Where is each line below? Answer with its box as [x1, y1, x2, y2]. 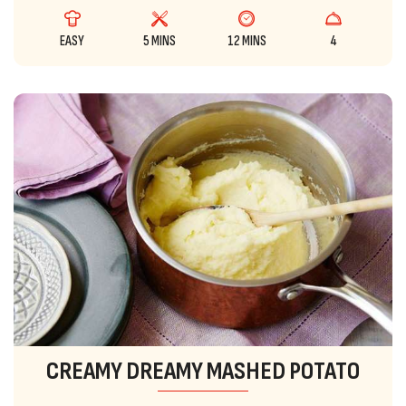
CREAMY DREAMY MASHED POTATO [46, 355, 360, 386]
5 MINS [142, 32, 176, 50]
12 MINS [227, 32, 266, 50]
